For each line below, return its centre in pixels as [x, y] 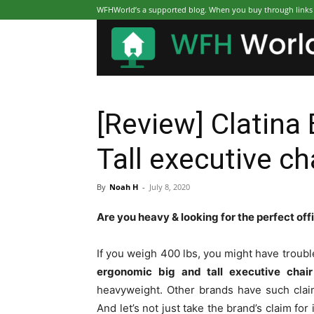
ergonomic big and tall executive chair [205, 272]
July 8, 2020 [170, 187]
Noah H [124, 187]
